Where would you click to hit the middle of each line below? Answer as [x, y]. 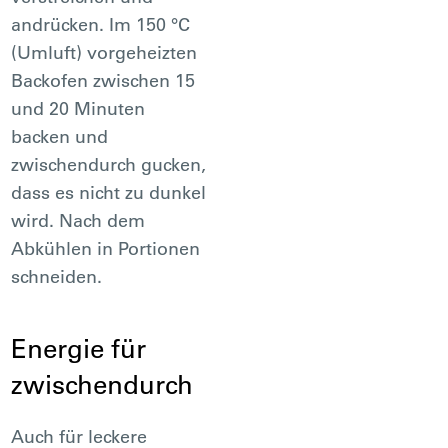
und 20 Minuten [78, 108]
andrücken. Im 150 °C [101, 24]
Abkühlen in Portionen [106, 248]
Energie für [79, 348]
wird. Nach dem [78, 220]
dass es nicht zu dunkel [109, 192]
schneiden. [57, 276]
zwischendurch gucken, [109, 164]
